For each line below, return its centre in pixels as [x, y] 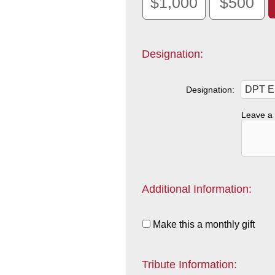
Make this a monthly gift [203, 224]
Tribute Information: [189, 265]
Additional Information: [196, 189]
